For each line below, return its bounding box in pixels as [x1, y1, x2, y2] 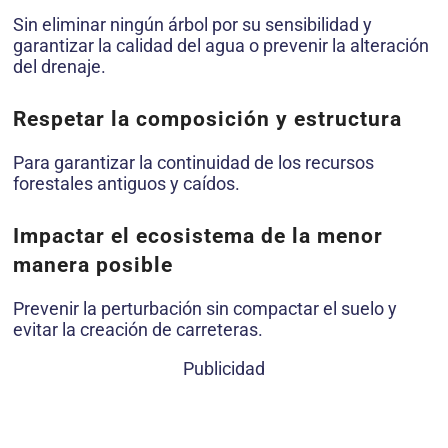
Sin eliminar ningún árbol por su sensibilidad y [13, 13, 372, 35]
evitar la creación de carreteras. [13, 318, 263, 340]
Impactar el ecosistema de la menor [13, 223, 383, 248]
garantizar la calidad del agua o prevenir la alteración [13, 34, 429, 56]
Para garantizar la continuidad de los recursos [13, 151, 374, 173]
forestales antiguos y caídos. [13, 172, 240, 194]
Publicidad [183, 357, 265, 379]
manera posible [13, 252, 173, 277]
